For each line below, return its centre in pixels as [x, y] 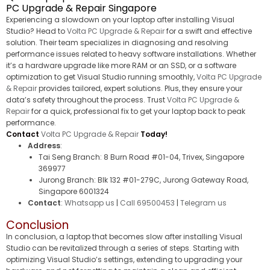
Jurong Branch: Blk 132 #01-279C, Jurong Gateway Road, [143, 180]
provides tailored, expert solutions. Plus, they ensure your [140, 88]
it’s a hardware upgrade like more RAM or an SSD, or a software [121, 65]
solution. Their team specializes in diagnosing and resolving [117, 42]
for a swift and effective [208, 31]
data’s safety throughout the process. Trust [86, 99]
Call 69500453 [147, 202]
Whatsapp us [89, 202]
